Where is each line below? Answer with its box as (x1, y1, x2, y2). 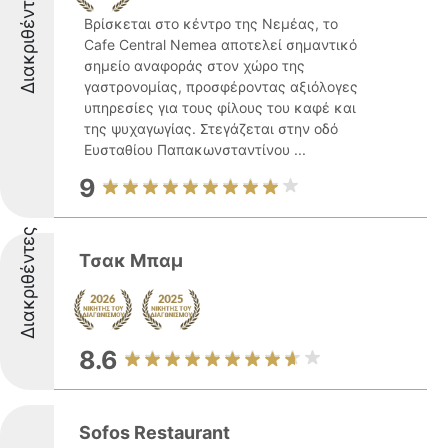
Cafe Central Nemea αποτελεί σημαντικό (84, 36, 357, 53)
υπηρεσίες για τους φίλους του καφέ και (84, 99, 356, 116)
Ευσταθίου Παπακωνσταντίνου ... (84, 141, 306, 158)
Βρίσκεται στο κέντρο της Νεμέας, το (84, 15, 338, 32)
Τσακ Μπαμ (79, 250, 183, 271)
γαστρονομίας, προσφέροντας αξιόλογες (84, 78, 358, 95)
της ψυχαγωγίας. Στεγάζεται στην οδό (84, 120, 338, 137)
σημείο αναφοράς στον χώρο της (84, 57, 305, 74)
